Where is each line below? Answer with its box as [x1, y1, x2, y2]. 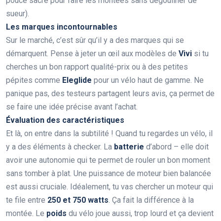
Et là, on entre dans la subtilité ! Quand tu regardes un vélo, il [6, 129, 213, 139]
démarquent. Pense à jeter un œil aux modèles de [6, 49, 179, 59]
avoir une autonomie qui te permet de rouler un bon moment [6, 155, 210, 165]
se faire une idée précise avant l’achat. [6, 102, 138, 112]
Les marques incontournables [6, 22, 117, 32]
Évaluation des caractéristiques [6, 115, 124, 125]
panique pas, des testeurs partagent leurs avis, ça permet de [6, 89, 215, 99]
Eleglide [62, 75, 92, 85]
